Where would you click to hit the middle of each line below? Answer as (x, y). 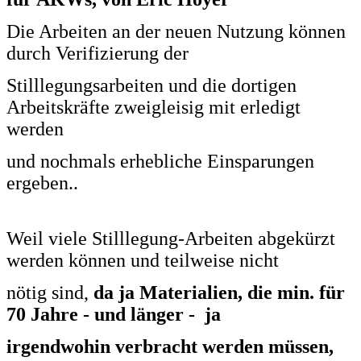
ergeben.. (42, 183)
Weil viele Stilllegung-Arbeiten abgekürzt (171, 238)
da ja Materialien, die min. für (219, 292)
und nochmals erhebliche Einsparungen (160, 161)
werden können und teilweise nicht (143, 260)
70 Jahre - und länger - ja (114, 314)
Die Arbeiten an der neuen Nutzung (147, 31)
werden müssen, (268, 346)
